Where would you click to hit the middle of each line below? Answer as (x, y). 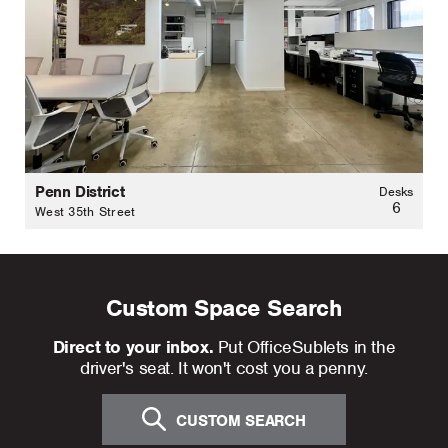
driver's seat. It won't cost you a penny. (224, 367)
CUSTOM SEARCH (241, 421)
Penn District (80, 191)
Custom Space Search (224, 307)
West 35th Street (85, 211)
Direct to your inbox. (133, 346)
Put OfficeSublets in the (304, 346)
